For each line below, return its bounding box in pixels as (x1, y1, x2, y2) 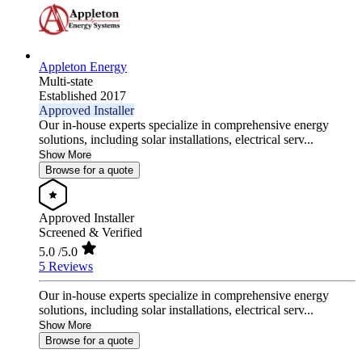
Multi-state (39, 74, 93, 89)
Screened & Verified (39, 225, 142, 240)
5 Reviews (39, 259, 93, 274)
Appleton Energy (39, 60, 127, 74)
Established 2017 (39, 89, 126, 103)
